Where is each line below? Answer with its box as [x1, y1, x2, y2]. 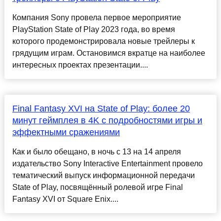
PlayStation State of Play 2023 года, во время [12, 25, 175, 34]
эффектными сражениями [12, 127, 120, 138]
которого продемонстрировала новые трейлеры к [12, 37, 195, 46]
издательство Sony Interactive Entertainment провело [12, 159, 203, 168]
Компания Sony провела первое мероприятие [12, 13, 181, 22]
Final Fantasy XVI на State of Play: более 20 [12, 104, 190, 114]
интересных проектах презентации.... [12, 61, 148, 70]
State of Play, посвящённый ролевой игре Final [12, 183, 183, 192]
